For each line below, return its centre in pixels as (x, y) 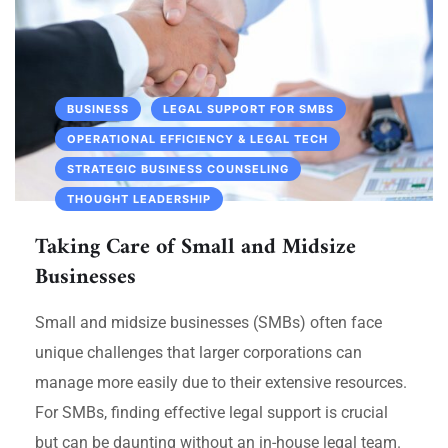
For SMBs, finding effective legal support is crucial (211, 413)
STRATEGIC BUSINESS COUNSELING (178, 169)
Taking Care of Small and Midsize (195, 248)
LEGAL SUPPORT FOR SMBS (248, 109)
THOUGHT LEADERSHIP (139, 199)
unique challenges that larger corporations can (198, 353)
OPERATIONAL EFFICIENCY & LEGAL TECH (197, 139)
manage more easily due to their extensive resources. (221, 383)
